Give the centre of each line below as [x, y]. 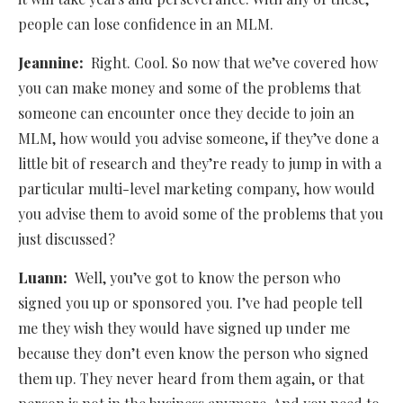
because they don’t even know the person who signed [193, 354]
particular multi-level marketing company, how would [197, 189]
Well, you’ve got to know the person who [208, 278]
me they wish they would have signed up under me [184, 328]
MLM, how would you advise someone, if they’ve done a [198, 139]
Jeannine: [54, 63]
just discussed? [67, 239]
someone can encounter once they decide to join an [186, 113]
